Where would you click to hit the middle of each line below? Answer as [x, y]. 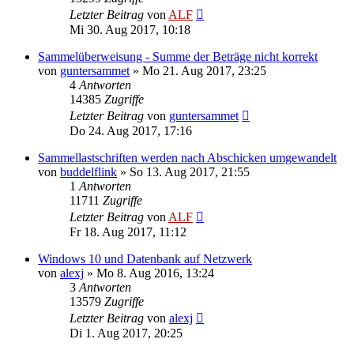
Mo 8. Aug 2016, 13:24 [155, 273]
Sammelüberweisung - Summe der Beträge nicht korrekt [178, 56]
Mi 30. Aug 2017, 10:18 [130, 29]
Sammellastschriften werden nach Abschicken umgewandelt [187, 157]
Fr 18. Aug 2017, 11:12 [128, 232]
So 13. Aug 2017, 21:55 [190, 171]
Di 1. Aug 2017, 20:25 [126, 333]
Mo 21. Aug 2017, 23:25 [204, 70]
